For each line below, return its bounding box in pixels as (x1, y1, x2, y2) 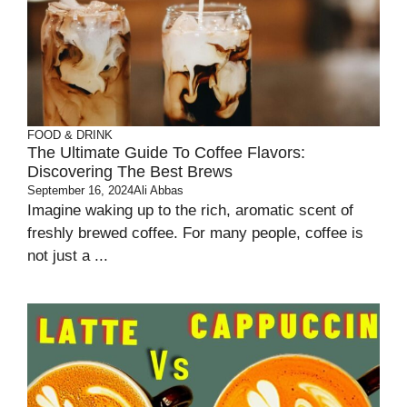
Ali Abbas (134, 184, 184, 198)
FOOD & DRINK (27, 128, 113, 143)
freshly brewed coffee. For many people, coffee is (27, 224, 363, 243)
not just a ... (27, 247, 108, 265)
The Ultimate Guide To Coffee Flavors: (27, 144, 305, 163)
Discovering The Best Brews (27, 163, 233, 182)
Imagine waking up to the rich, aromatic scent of (27, 202, 353, 220)
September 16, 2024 (27, 184, 134, 198)
